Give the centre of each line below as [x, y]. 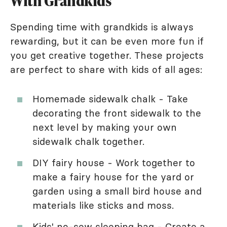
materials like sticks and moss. [103, 205]
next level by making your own [105, 127]
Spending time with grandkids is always [102, 27]
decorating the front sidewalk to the [117, 113]
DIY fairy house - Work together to [114, 162]
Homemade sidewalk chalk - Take [110, 99]
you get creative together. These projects [107, 55]
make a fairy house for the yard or [113, 177]
